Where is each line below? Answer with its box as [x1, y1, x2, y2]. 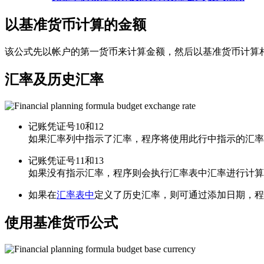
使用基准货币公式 [5, 214, 118, 230]
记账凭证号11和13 [28, 156, 104, 166]
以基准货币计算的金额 [5, 17, 146, 33]
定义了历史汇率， [94, 190, 170, 200]
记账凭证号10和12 [28, 121, 104, 132]
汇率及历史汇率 [5, 72, 104, 88]
